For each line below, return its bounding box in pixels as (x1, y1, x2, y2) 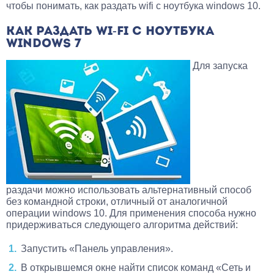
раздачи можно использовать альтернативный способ (6, 184, 251, 195)
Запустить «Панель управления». (21, 243, 173, 254)
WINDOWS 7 (6, 37, 81, 50)
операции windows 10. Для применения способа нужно (6, 207, 256, 218)
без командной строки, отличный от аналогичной (6, 196, 228, 207)
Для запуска (190, 60, 248, 71)
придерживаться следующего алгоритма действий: (6, 219, 238, 230)
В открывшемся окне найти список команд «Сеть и (21, 262, 251, 273)
